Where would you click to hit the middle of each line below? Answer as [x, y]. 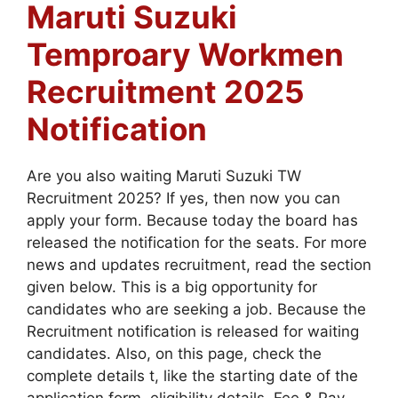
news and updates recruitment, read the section [199, 264]
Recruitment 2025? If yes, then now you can [183, 198]
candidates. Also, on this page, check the [174, 353]
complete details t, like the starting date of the [192, 375]
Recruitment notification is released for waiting [193, 331]
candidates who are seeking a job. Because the [196, 309]
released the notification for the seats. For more [197, 242]
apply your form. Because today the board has [192, 220]
